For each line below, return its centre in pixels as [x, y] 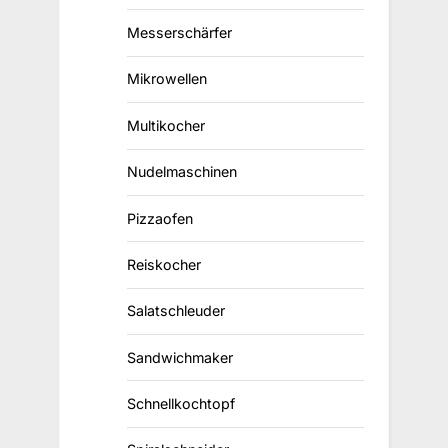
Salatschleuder [175, 311]
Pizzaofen [159, 218]
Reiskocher [163, 264]
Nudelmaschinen [181, 172]
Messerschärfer [179, 33]
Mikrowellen [166, 79]
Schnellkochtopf [180, 404]
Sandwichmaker [179, 357]
